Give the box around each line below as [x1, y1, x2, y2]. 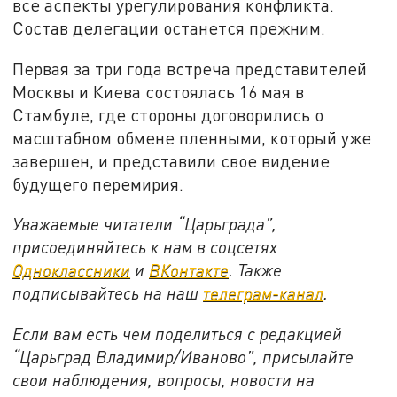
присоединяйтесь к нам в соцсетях [12, 237, 278, 258]
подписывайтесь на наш [12, 283, 204, 304]
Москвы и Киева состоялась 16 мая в [12, 81, 305, 102]
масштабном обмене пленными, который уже [12, 127, 372, 148]
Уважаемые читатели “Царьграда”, [12, 214, 277, 235]
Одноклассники [12, 260, 131, 281]
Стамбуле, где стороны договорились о [12, 104, 324, 125]
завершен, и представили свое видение [12, 150, 331, 171]
